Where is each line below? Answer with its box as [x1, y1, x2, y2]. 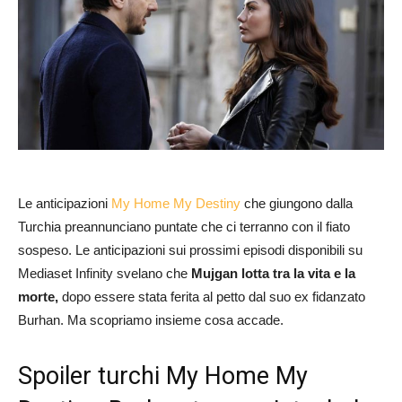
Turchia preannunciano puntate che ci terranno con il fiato [18, 218, 350, 234]
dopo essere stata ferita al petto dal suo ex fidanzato [58, 288, 365, 304]
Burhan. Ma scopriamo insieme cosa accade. [18, 311, 284, 328]
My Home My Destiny [111, 195, 240, 211]
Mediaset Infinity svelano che [18, 265, 191, 281]
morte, [18, 288, 58, 304]
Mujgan [191, 265, 238, 281]
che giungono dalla [240, 195, 353, 211]
